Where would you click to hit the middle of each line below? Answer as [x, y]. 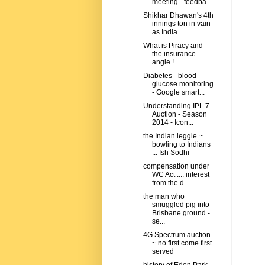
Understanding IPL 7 [176, 106]
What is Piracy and [173, 46]
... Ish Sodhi [170, 153]
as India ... [168, 32]
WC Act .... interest [180, 175]
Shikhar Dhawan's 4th [178, 16]
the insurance [174, 54]
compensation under [176, 167]
